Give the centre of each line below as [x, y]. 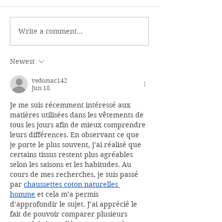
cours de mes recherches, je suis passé [75, 175]
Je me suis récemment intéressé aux [71, 105]
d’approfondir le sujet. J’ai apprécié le [75, 204]
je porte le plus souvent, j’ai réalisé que [77, 145]
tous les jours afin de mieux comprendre [79, 125]
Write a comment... [51, 31]
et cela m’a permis [68, 194]
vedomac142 [50, 81]
